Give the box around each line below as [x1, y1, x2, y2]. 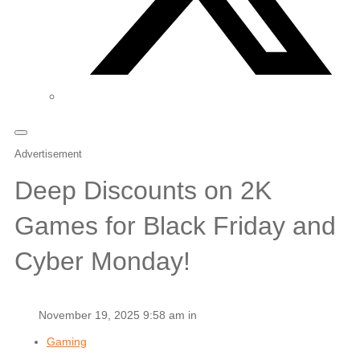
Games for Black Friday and [14, 211, 336, 241]
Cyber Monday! [14, 247, 190, 276]
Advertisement [14, 148, 82, 160]
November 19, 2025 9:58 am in [39, 308, 197, 321]
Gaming [47, 334, 87, 348]
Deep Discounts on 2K [14, 176, 272, 206]
